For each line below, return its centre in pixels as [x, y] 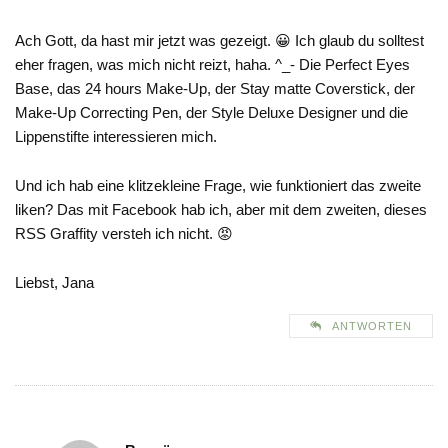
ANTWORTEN [372, 326]
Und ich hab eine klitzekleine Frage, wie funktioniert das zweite [218, 186]
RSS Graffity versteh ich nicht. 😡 [124, 234]
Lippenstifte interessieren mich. [116, 137]
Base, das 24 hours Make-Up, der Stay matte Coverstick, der [215, 89]
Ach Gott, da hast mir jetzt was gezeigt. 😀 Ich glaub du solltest [219, 41]
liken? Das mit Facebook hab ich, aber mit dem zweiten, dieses [221, 210]
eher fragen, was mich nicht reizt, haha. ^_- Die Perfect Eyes [212, 65]
